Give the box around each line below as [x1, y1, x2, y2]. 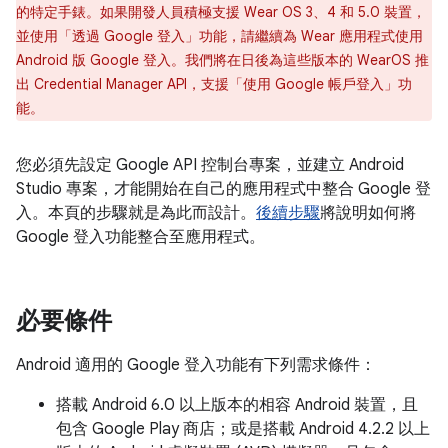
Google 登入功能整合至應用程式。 [16, 227, 265, 247]
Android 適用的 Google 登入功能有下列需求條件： [16, 355, 376, 375]
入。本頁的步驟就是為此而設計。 [16, 203, 256, 223]
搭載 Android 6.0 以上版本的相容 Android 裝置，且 [56, 395, 418, 415]
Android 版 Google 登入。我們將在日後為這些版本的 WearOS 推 [16, 51, 429, 69]
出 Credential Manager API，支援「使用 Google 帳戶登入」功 [16, 75, 412, 93]
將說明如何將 [320, 203, 416, 223]
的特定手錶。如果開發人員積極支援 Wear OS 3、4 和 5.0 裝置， [16, 3, 426, 21]
